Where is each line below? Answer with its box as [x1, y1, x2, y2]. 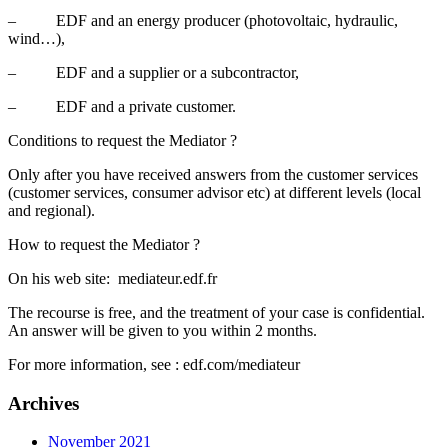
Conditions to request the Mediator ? [8, 131, 237, 149]
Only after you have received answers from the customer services [8, 165, 418, 183]
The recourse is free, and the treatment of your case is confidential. [8, 303, 425, 321]
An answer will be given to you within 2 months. [8, 321, 317, 339]
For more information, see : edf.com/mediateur [8, 355, 300, 373]
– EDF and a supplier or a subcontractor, [8, 63, 299, 81]
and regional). [8, 201, 95, 219]
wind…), [8, 29, 65, 47]
